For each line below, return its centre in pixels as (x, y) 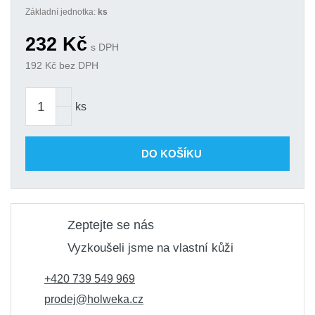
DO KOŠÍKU (172, 153)
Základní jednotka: (62, 12)
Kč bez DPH (70, 65)
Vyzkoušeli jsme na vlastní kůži (150, 248)
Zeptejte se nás (111, 225)
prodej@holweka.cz (94, 299)
